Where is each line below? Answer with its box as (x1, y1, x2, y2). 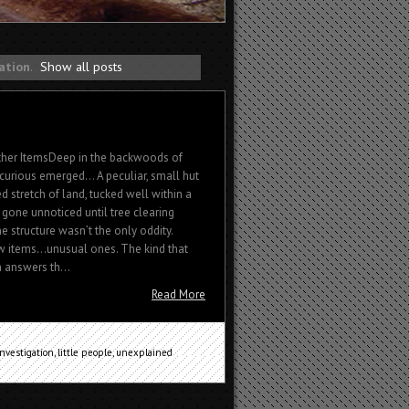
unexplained (116, 345, 173, 359)
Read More (152, 286, 205, 302)
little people (58, 345, 112, 359)
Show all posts (40, 58, 123, 76)
